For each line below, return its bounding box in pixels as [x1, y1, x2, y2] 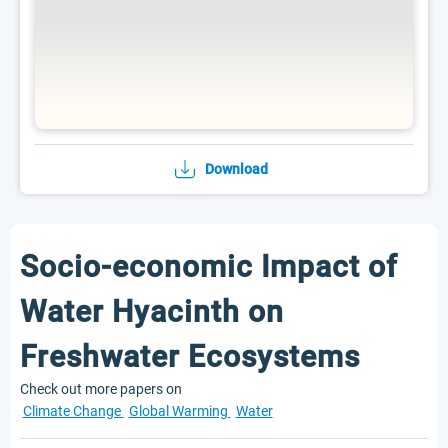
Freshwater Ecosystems [20, 339, 360, 374]
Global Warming [128, 403, 231, 419]
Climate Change [22, 403, 124, 419]
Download [204, 161, 268, 177]
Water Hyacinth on [20, 294, 284, 329]
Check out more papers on [20, 381, 182, 397]
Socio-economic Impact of [20, 249, 398, 284]
